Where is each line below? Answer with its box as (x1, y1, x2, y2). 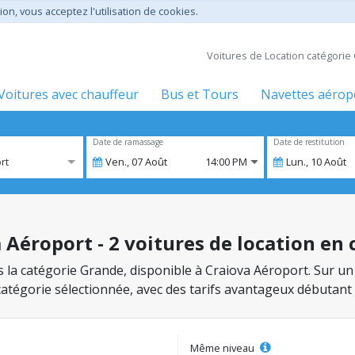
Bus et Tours (161, 86, 239, 103)
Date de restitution (273, 136, 345, 147)
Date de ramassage (93, 136, 163, 147)
